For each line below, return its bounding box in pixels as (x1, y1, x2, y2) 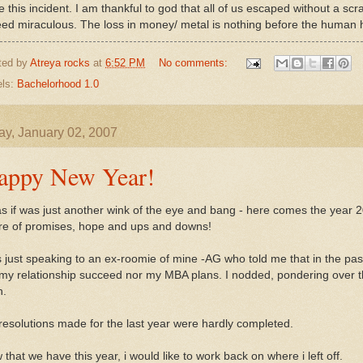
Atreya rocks (30, 56, 90, 69)
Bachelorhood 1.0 (17, 78, 99, 91)
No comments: (158, 56, 231, 69)
